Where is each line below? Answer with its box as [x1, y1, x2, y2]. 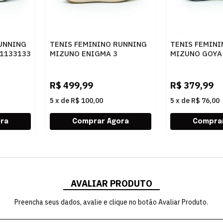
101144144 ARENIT [50, 58, 120, 68]
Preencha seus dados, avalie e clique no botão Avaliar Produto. [14, 198, 209, 207]
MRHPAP [170, 58, 200, 68]
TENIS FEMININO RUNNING [50, 39, 147, 49]
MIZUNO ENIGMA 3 [50, 49, 117, 58]
